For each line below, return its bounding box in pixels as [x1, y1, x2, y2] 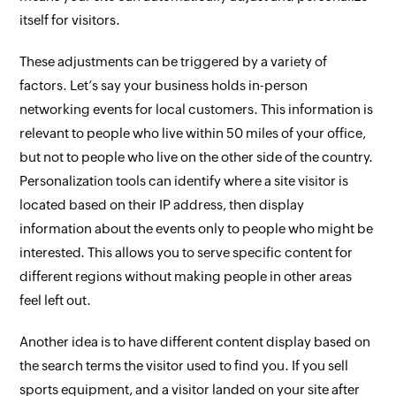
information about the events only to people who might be [19, 221, 374, 236]
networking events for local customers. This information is [19, 102, 374, 117]
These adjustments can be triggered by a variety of [19, 54, 328, 69]
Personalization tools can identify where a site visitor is [19, 173, 349, 188]
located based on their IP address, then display [19, 197, 305, 212]
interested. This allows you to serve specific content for [19, 245, 354, 260]
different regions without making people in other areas [19, 269, 353, 284]
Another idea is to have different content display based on [19, 334, 371, 349]
